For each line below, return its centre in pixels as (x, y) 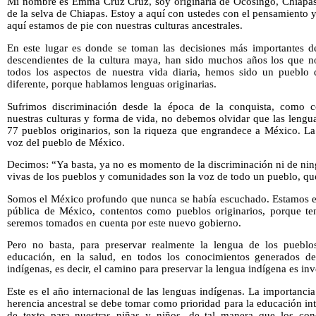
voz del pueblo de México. (66, 142)
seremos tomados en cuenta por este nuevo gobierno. (124, 223)
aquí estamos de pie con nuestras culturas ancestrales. (125, 26)
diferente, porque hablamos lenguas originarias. (112, 84)
